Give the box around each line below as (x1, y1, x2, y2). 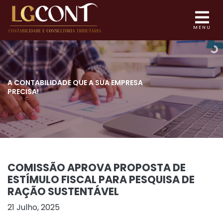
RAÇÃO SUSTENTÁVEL (7, 184, 119, 199)
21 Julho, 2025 (7, 201, 60, 213)
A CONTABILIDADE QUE (7, 77, 87, 88)
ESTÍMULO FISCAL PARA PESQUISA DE (7, 172, 195, 187)
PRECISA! (7, 86, 39, 97)
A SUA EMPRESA (87, 77, 143, 88)
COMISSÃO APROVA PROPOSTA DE (7, 160, 186, 175)
